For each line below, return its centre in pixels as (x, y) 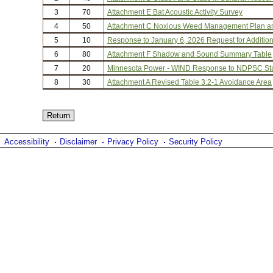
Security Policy (196, 142)
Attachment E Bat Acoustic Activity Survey (175, 12)
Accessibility (27, 142)
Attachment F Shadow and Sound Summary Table (190, 54)
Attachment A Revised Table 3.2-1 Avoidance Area (190, 82)
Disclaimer (78, 142)
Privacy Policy (133, 142)
